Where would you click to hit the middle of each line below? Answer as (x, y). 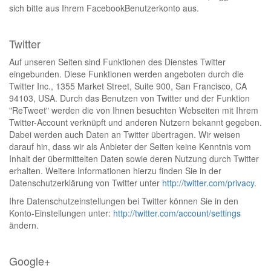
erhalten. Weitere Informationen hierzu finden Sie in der (115, 171)
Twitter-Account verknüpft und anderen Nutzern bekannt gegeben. (135, 122)
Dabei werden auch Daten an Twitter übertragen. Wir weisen (125, 134)
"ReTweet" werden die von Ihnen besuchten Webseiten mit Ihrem (134, 110)
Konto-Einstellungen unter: (61, 213)
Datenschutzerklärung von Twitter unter (86, 183)
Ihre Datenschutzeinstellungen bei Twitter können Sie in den (124, 201)
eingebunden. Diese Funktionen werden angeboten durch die (126, 74)
